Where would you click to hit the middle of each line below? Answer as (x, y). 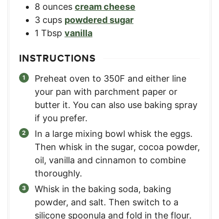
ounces (57, 7)
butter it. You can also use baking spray (116, 105)
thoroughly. (58, 174)
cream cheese (105, 7)
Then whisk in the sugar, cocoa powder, (117, 147)
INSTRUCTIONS (57, 58)
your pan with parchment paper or (106, 92)
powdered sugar (99, 20)
